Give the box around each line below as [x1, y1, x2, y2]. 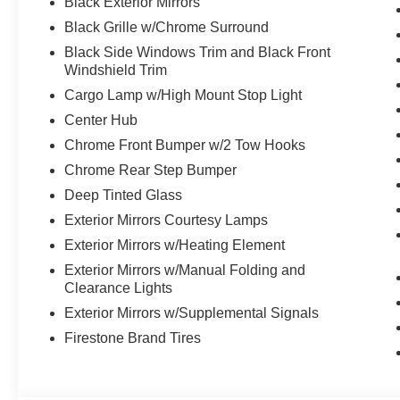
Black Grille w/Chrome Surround [64, 20, 270, 36]
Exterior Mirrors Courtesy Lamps [64, 212, 269, 229]
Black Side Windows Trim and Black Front [64, 45, 331, 61]
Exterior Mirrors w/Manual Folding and [64, 262, 306, 279]
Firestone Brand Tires [64, 330, 202, 346]
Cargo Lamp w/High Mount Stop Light [64, 87, 303, 104]
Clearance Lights [64, 280, 173, 296]
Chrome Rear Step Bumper [64, 162, 237, 179]
